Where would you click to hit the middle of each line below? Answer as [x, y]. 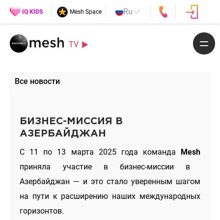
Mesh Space [86, 12]
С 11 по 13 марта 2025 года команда [100, 152]
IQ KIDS [32, 12]
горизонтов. [42, 211]
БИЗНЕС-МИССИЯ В [71, 121]
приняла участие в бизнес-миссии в [105, 166]
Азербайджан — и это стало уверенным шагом [110, 181]
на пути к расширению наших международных [110, 196]
